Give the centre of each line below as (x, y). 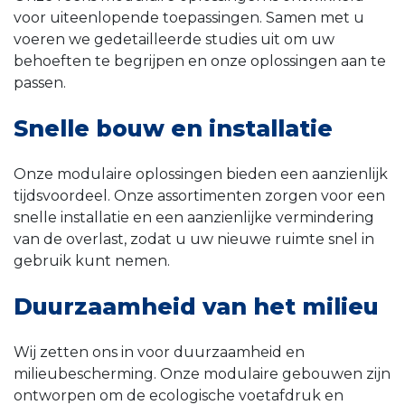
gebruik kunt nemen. (92, 261)
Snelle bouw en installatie (173, 129)
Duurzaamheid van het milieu (196, 307)
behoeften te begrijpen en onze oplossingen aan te (200, 61)
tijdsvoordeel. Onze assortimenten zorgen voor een (199, 196)
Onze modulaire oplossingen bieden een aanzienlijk (201, 174)
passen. (40, 83)
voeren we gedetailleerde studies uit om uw (174, 40)
